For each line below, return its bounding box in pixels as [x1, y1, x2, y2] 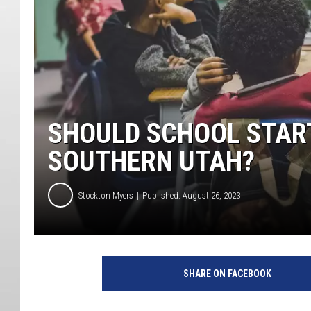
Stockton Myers [78, 190, 133, 201]
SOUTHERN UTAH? [48, 145, 255, 178]
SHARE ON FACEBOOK [183, 268, 271, 280]
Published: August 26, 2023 [142, 190, 240, 201]
